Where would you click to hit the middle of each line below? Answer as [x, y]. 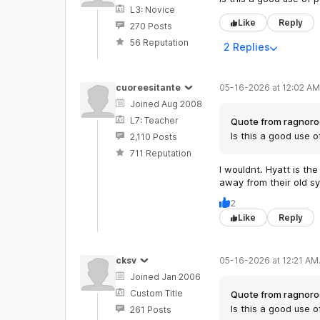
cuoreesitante [148, 87]
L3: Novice [152, 10]
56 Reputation [159, 42]
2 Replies [246, 47]
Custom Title [156, 293]
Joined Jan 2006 [165, 277]
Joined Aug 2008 [166, 104]
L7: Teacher [154, 120]
